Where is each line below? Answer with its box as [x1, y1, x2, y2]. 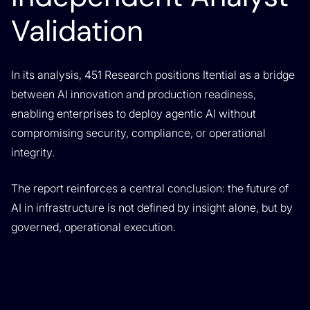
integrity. [11, 145, 55, 159]
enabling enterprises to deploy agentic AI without [11, 107, 256, 120]
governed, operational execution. [11, 220, 176, 234]
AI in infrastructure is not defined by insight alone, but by [11, 201, 293, 215]
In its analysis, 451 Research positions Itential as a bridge [11, 68, 295, 82]
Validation [11, 12, 143, 50]
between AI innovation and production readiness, [11, 87, 256, 101]
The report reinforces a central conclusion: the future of [11, 181, 289, 195]
